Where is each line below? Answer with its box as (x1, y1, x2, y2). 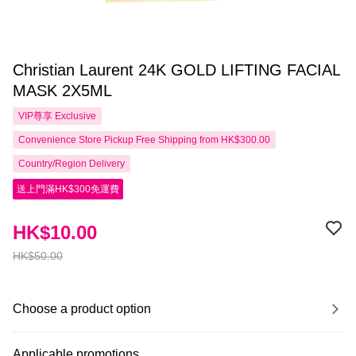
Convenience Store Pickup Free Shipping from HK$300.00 (18, 134, 270, 145)
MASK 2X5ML (13, 82, 112, 99)
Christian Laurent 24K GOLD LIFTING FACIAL (13, 61, 340, 79)
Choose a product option (13, 302, 151, 315)
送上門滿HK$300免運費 (17, 184, 119, 195)
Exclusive (52, 110, 96, 122)
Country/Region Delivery (18, 158, 125, 169)
